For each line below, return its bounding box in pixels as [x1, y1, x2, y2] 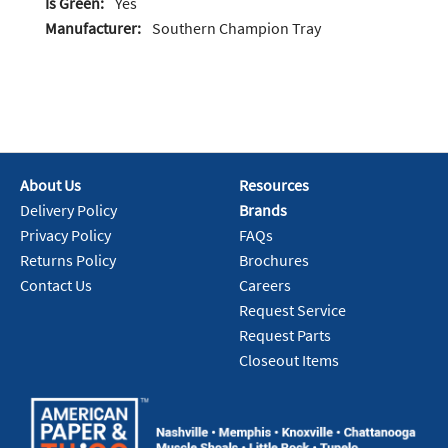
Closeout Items [239, 350, 339, 371]
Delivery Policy [20, 200, 117, 221]
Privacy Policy [20, 225, 111, 246]
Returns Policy [20, 250, 116, 271]
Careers [239, 275, 291, 296]
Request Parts [239, 325, 331, 346]
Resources [239, 175, 309, 196]
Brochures [239, 250, 309, 271]
